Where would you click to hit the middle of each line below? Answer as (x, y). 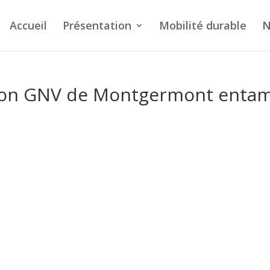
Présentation (97, 25)
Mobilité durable (203, 25)
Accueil (28, 25)
